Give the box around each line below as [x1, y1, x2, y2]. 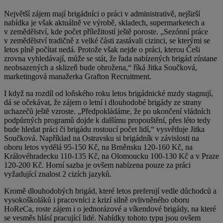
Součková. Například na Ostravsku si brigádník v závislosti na [4, 133, 199, 142]
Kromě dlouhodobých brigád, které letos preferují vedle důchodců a [4, 186, 217, 195]
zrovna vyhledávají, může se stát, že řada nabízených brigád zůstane [4, 54, 217, 63]
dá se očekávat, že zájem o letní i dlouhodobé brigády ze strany [4, 98, 202, 107]
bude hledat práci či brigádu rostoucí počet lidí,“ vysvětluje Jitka [4, 124, 205, 133]
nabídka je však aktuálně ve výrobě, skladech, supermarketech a [4, 18, 205, 27]
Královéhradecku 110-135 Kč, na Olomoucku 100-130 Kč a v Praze [4, 151, 219, 160]
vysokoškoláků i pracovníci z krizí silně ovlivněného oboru [4, 195, 189, 204]
